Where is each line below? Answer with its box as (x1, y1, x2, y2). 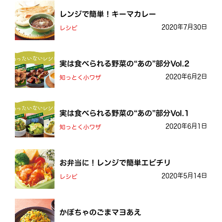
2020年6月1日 (166, 122, 207, 129)
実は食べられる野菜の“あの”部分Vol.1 (59, 109, 190, 117)
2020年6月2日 (166, 73, 207, 79)
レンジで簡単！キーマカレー (59, 10, 157, 18)
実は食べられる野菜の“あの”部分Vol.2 (59, 59, 190, 67)
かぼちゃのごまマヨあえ (59, 208, 142, 216)
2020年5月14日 (162, 172, 207, 178)
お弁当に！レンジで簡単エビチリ (59, 159, 171, 166)
